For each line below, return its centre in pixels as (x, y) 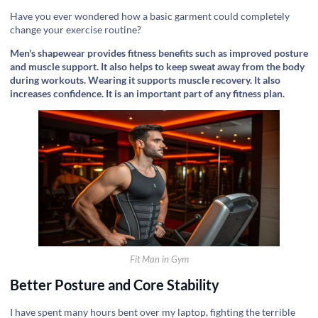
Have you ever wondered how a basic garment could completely (150, 16)
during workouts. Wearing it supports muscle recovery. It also (145, 79)
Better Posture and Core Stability (115, 285)
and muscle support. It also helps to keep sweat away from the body (157, 66)
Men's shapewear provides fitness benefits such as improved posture (159, 53)
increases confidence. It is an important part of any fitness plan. (147, 93)
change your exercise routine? (76, 29)
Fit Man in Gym (159, 259)
